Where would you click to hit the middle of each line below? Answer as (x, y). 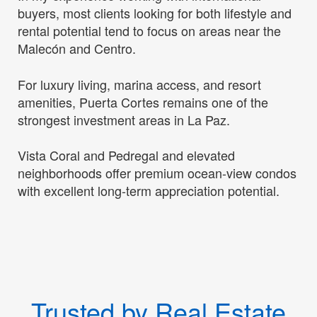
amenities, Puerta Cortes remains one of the (143, 102)
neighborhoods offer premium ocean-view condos (157, 173)
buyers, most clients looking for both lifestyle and (155, 13)
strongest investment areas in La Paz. (124, 119)
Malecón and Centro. (77, 48)
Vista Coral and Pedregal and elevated (126, 155)
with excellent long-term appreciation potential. (149, 191)
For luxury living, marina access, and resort (139, 84)
